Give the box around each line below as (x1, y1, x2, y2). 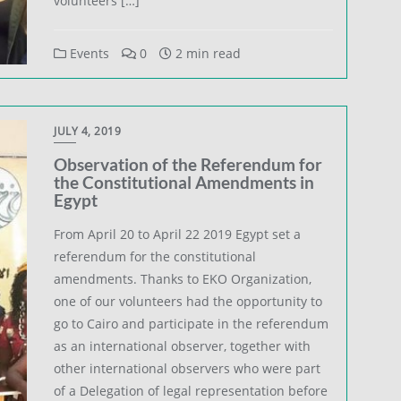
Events (66, 44, 110, 62)
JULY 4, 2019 (54, 123, 122, 139)
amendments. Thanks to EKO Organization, (54, 269, 312, 287)
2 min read (172, 44, 242, 62)
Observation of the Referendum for (54, 153, 323, 175)
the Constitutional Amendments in (54, 171, 315, 192)
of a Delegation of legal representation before (54, 381, 328, 399)
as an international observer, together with (54, 337, 311, 354)
